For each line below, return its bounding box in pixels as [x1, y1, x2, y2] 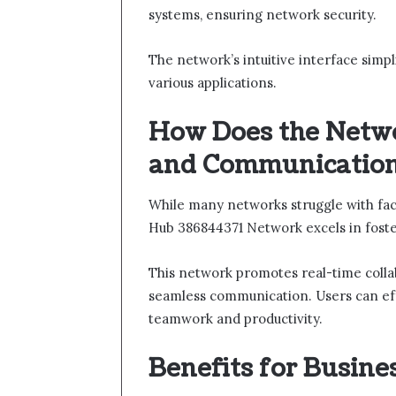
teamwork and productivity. [148, 310, 323, 328]
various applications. [148, 73, 277, 91]
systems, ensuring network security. [148, 5, 377, 23]
